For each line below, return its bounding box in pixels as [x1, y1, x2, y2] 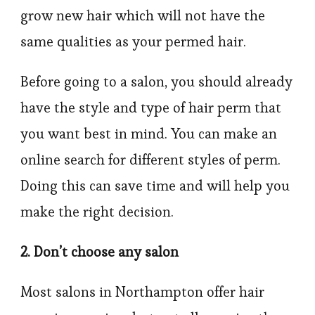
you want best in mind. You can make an [20, 124, 277, 143]
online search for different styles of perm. [20, 150, 281, 169]
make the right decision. [20, 202, 174, 221]
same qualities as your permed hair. [20, 32, 246, 51]
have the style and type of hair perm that [20, 98, 281, 117]
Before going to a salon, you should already [20, 72, 292, 91]
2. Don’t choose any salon [20, 243, 179, 261]
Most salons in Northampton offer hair [20, 283, 264, 301]
